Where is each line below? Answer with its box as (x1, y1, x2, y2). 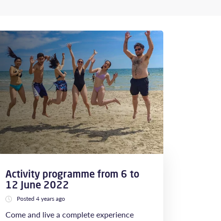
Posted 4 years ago (17, 194, 65, 203)
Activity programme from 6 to (5, 167, 139, 181)
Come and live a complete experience (5, 209, 134, 220)
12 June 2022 (5, 178, 69, 191)
